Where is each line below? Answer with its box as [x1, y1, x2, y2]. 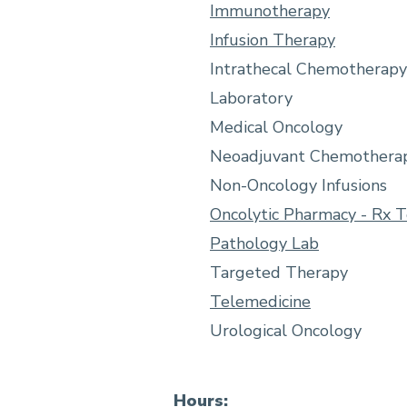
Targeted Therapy [210, 262, 348, 284]
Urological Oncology [210, 320, 362, 342]
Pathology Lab [210, 233, 319, 255]
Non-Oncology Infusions [210, 174, 387, 197]
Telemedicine [210, 291, 311, 313]
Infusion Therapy [210, 29, 335, 52]
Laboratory [210, 87, 293, 110]
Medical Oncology [210, 116, 342, 139]
